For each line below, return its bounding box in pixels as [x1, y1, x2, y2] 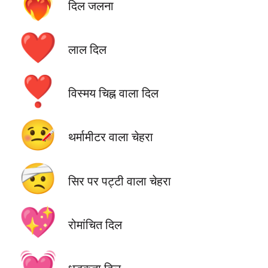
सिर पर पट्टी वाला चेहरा [68, 173, 171, 188]
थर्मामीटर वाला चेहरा [68, 129, 153, 145]
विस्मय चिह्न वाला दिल [68, 86, 159, 101]
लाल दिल [68, 42, 106, 57]
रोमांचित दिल [68, 217, 122, 232]
